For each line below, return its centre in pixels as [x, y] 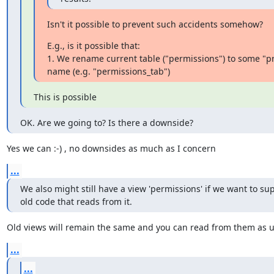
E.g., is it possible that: [93, 45]
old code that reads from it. [76, 201]
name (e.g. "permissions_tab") [108, 71]
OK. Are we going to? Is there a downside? [106, 122]
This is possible [65, 97]
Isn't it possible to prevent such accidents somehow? [155, 24]
